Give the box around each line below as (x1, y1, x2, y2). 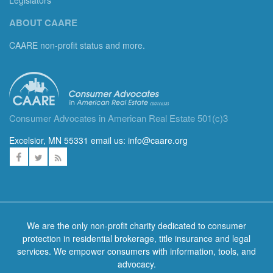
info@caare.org (128, 134, 188, 147)
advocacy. (117, 258, 156, 271)
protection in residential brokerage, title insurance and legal (23, 232, 250, 245)
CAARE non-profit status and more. (9, 39, 147, 52)
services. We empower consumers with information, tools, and (17, 245, 256, 258)
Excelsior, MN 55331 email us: (9, 134, 128, 147)
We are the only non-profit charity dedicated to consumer (27, 219, 246, 232)
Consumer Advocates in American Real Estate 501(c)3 (9, 112, 228, 125)
